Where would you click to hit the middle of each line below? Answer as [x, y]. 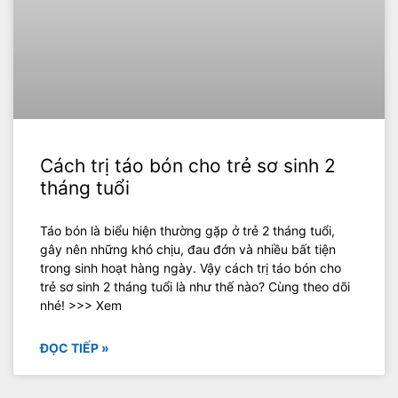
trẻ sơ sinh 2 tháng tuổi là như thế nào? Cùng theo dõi [195, 287]
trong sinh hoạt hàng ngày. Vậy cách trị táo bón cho [191, 268]
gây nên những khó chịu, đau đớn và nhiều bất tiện [188, 250]
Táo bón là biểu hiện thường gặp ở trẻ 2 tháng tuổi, [187, 231]
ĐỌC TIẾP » [75, 348]
